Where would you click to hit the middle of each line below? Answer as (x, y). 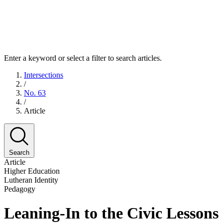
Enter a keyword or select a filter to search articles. (83, 58)
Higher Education (32, 171)
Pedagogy (20, 189)
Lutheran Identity (31, 180)
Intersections (44, 75)
